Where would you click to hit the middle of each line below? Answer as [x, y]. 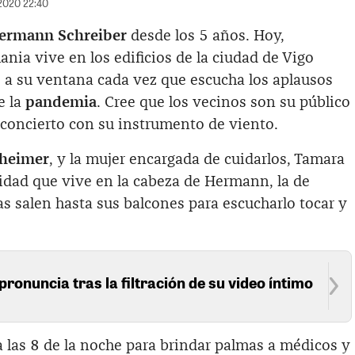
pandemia [61, 102]
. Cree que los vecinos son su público [223, 102]
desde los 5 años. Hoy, [206, 36]
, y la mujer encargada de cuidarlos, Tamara [197, 159]
